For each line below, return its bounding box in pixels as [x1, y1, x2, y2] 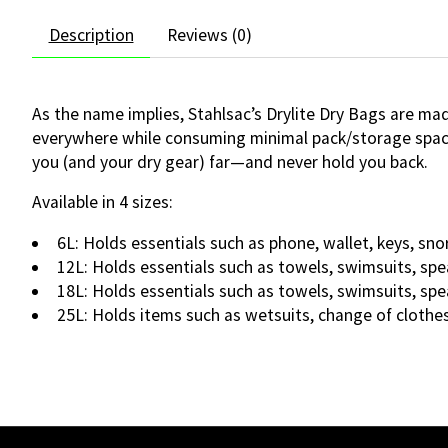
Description [48, 23, 134, 46]
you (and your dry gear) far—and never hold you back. [32, 150, 428, 173]
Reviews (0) [166, 23, 252, 46]
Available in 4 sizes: [32, 191, 173, 214]
